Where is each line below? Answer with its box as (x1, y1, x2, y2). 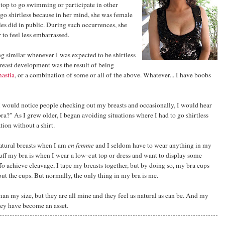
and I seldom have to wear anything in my (94, 140, 211, 150)
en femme (68, 140, 94, 150)
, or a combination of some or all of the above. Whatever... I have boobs (15, 70, 211, 79)
